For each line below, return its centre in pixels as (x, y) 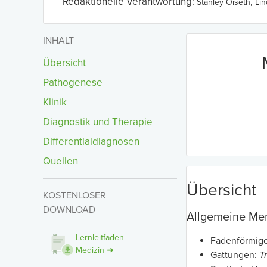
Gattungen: (235, 255)
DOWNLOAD (69, 210)
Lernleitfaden (100, 238)
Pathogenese (73, 83)
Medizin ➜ (95, 250)
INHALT (58, 41)
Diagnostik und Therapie (98, 122)
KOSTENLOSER (74, 195)
